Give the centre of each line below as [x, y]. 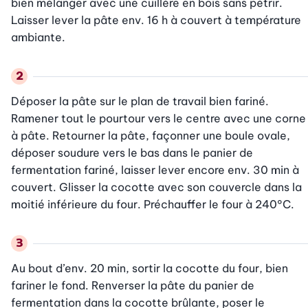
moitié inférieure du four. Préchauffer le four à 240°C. [153, 205]
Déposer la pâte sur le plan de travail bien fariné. [140, 101]
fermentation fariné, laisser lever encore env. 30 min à [155, 170]
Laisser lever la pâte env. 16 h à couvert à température [156, 20]
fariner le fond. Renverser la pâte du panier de [133, 286]
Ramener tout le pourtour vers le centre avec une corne [158, 119]
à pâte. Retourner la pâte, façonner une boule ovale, [151, 136]
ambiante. [38, 37]
